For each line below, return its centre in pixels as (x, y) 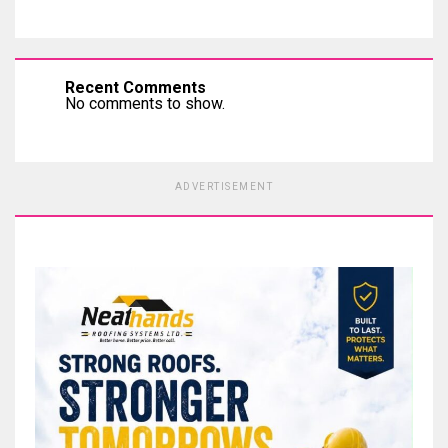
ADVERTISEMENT (224, 186)
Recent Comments (135, 87)
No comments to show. (145, 103)
